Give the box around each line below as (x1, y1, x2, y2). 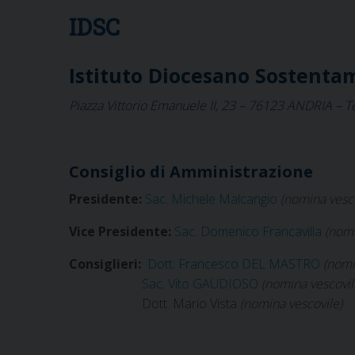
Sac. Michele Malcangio (145, 189, 277, 208)
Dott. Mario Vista (69, 294, 237, 312)
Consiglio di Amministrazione (69, 160, 313, 182)
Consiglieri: (69, 254, 147, 273)
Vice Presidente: (69, 222, 174, 240)
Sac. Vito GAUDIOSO (142, 274, 258, 292)
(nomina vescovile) (237, 294, 342, 312)
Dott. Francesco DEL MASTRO (147, 254, 320, 273)
